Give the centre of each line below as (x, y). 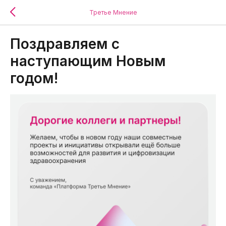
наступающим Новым (88, 61)
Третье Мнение (113, 12)
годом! (34, 78)
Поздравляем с (65, 44)
